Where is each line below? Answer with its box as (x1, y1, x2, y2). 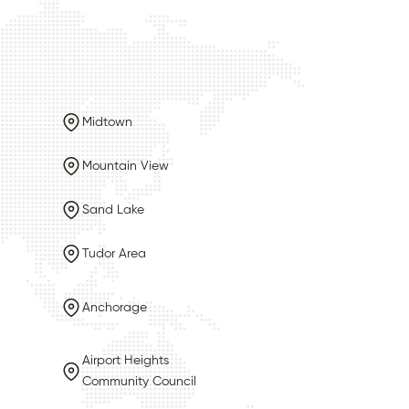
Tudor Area (82, 246, 146, 260)
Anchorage (82, 300, 147, 314)
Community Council (82, 375, 196, 388)
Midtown (82, 115, 132, 129)
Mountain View (82, 159, 169, 173)
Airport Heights (82, 354, 169, 367)
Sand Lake (82, 203, 144, 216)
